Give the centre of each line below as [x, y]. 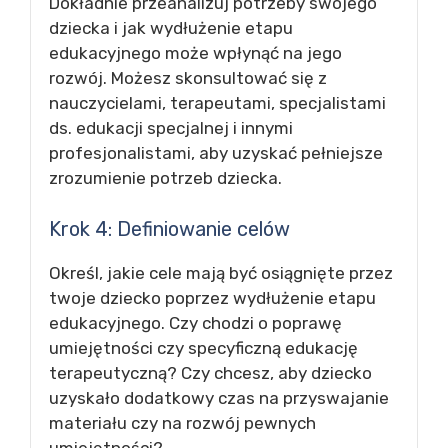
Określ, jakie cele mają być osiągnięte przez [221, 272]
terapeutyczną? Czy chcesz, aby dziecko [210, 372]
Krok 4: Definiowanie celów [169, 228]
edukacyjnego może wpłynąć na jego [195, 53]
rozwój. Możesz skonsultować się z [188, 78]
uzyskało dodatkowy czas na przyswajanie [219, 397]
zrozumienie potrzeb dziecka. [165, 178]
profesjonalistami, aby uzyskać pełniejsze [216, 153]
